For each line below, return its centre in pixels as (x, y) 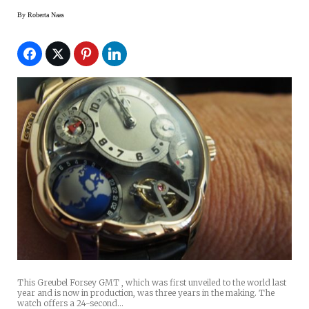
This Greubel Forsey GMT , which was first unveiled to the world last (152, 283)
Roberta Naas (46, 14)
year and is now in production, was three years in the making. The (146, 293)
